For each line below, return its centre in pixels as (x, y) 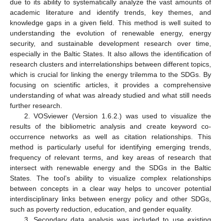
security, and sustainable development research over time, (110, 43)
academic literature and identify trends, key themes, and (110, 12)
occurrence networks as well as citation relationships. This (110, 136)
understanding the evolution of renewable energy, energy (110, 33)
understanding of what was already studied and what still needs (110, 95)
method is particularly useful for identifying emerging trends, (110, 147)
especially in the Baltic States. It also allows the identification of (110, 54)
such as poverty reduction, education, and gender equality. (101, 209)
